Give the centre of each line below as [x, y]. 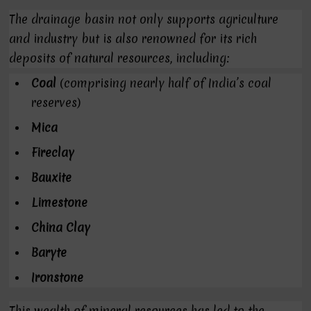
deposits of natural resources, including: [120, 58]
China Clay [61, 227]
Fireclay [53, 152]
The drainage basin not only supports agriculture [144, 19]
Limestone [60, 202]
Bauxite [52, 177]
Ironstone [58, 277]
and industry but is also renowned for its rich [133, 39]
